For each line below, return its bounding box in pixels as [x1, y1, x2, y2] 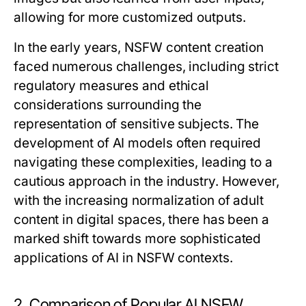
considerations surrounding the [14, 97, 202, 113]
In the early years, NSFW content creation [14, 40, 264, 56]
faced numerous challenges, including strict [14, 59, 279, 75]
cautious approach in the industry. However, [14, 173, 279, 190]
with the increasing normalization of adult [14, 193, 264, 209]
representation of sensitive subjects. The [14, 116, 260, 133]
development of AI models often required [14, 135, 262, 152]
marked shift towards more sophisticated [14, 231, 262, 247]
